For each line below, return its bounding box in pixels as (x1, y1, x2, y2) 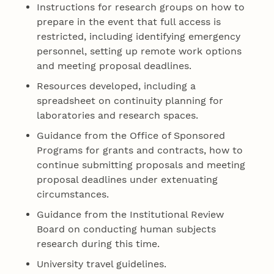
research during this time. (37, 238, 160, 250)
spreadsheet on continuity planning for (37, 95, 224, 107)
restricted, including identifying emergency (37, 31, 241, 43)
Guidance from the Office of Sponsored (37, 130, 226, 142)
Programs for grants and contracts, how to (37, 144, 243, 157)
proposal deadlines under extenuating (37, 174, 218, 186)
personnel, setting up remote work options (37, 45, 242, 57)
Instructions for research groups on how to (37, 1, 245, 13)
